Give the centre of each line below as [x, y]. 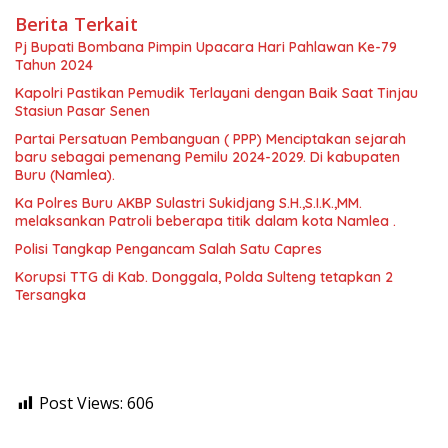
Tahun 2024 [54, 65]
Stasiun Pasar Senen [82, 111]
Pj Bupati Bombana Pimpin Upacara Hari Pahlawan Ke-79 [206, 47]
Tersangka [50, 295]
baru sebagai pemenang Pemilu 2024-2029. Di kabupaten [207, 157]
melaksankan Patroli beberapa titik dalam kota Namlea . [205, 221]
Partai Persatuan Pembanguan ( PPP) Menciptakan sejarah [210, 139]
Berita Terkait [76, 24]
